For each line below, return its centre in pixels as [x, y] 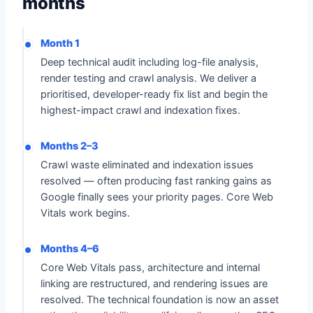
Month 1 [60, 43]
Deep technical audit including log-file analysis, [150, 62]
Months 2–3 [70, 146]
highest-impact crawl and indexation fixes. [140, 110]
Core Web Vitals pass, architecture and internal [150, 268]
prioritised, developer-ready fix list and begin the [154, 94]
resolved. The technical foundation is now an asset [160, 300]
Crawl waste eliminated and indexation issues [147, 165]
